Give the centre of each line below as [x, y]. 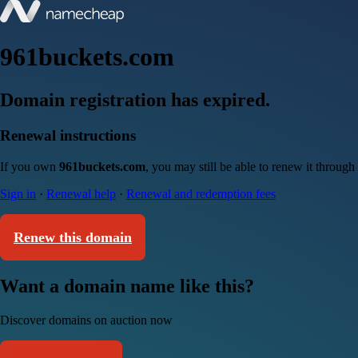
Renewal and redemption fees [201, 193]
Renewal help [81, 193]
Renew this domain [73, 237]
